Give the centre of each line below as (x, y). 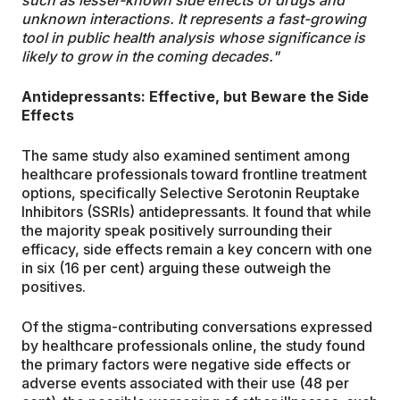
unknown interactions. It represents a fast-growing (194, 19)
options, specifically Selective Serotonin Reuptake (191, 193)
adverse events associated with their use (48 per (185, 383)
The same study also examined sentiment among (186, 156)
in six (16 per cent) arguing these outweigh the (176, 268)
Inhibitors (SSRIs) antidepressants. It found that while (196, 212)
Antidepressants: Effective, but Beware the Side (195, 97)
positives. (54, 287)
